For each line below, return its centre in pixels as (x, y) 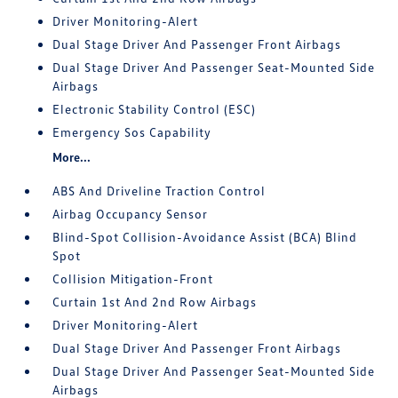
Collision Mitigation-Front (133, 279)
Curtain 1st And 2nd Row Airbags (155, 302)
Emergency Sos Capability (132, 132)
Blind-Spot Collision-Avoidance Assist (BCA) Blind (205, 237)
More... (72, 157)
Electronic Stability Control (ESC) (155, 109)
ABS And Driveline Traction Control (159, 191)
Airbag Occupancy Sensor (131, 214)
